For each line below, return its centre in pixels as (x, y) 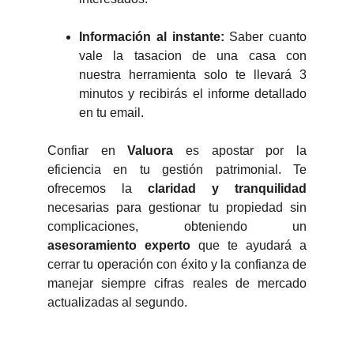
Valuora (151, 151)
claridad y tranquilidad (227, 188)
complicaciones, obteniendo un (177, 226)
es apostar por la (240, 151)
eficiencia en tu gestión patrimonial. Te (177, 169)
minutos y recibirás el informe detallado (193, 94)
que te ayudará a (249, 245)
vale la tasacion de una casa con (193, 56)
